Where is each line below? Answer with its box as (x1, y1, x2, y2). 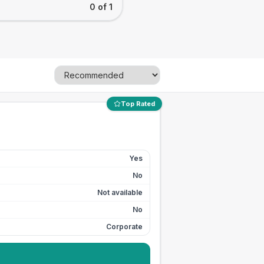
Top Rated (121, 100, 155, 108)
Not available (97, 188, 143, 197)
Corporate (106, 222, 143, 231)
